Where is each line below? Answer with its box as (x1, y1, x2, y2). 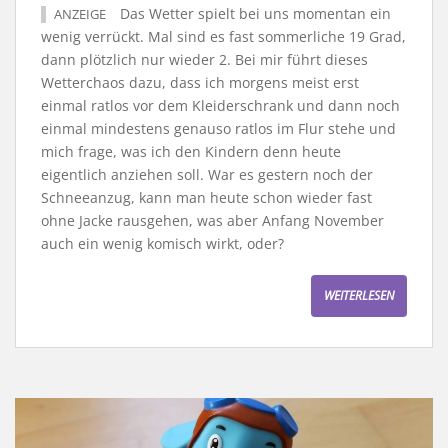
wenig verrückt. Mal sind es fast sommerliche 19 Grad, (41, 27, 406, 46)
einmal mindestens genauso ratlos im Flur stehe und (41, 119, 396, 138)
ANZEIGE (54, 6, 106, 23)
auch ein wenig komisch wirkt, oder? (41, 234, 284, 253)
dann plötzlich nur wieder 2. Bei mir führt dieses (41, 50, 368, 69)
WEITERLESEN (324, 287, 394, 304)
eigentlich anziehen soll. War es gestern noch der (41, 165, 373, 184)
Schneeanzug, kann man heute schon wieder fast (41, 188, 372, 207)
